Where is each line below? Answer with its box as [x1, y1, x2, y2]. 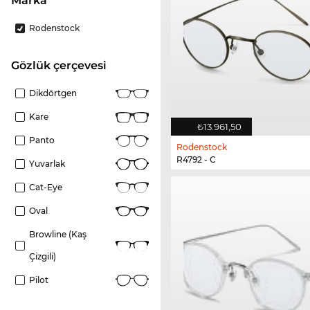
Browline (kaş [29, 229, 86, 240]
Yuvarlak [29, 158, 65, 170]
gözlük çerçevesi [19, 59, 107, 73]
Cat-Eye [29, 182, 62, 193]
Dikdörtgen [29, 88, 77, 99]
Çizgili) [29, 251, 56, 262]
